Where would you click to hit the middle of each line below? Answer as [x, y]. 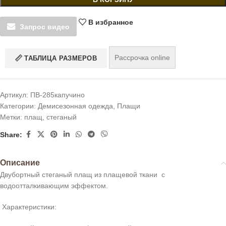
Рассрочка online [143, 58]
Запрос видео [45, 26]
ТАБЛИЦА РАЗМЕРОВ [61, 59]
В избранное [111, 22]
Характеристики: [29, 207]
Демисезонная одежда [75, 106]
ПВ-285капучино [58, 95]
